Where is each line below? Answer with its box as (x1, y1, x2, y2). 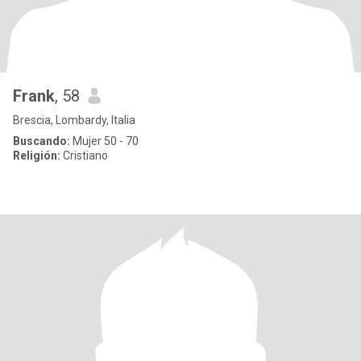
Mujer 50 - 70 (70, 135, 139, 147)
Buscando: (13, 135, 70, 147)
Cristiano (60, 149, 108, 162)
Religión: (13, 149, 60, 162)
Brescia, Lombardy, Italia (13, 114, 135, 127)
